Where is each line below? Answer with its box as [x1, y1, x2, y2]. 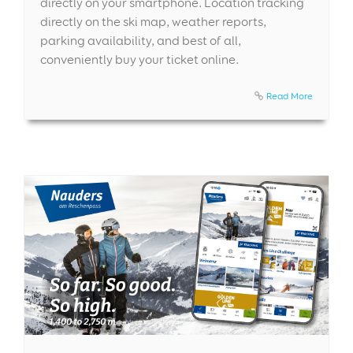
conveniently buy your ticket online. [40, 51, 239, 67]
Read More [266, 89, 313, 102]
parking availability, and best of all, [40, 32, 241, 48]
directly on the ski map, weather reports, [40, 13, 266, 29]
